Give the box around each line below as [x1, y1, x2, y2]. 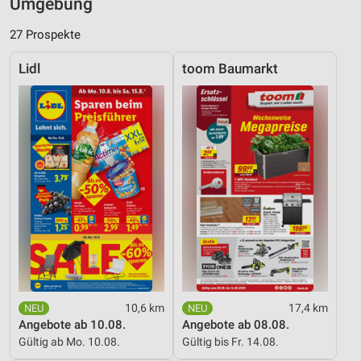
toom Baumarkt [182, 61, 278, 77]
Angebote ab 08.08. [182, 317, 289, 333]
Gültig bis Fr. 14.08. [182, 335, 279, 349]
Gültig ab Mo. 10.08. [19, 335, 120, 349]
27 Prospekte [10, 27, 81, 43]
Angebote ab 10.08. [19, 317, 126, 333]
